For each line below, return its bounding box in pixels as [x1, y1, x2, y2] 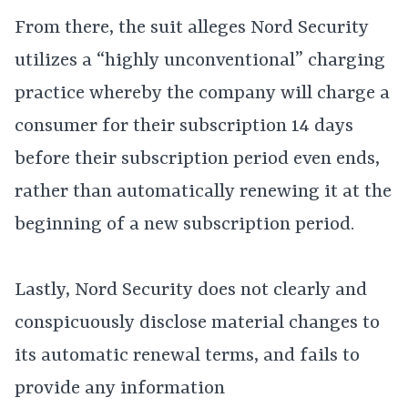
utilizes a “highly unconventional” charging [15, 50, 385, 72]
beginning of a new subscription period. [15, 214, 354, 236]
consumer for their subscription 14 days [15, 116, 353, 138]
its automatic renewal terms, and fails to [15, 345, 360, 367]
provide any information [15, 378, 225, 400]
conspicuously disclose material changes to [15, 312, 380, 334]
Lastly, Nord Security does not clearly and [15, 280, 367, 301]
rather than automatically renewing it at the [15, 181, 392, 203]
